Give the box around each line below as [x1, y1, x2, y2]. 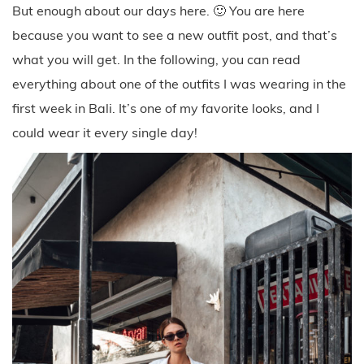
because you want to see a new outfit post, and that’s [12, 26, 337, 43]
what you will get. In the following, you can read [12, 50, 301, 67]
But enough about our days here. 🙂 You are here [12, 2, 305, 19]
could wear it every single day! [12, 123, 197, 141]
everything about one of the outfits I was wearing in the [12, 75, 346, 92]
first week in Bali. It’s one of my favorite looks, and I [12, 99, 319, 116]
